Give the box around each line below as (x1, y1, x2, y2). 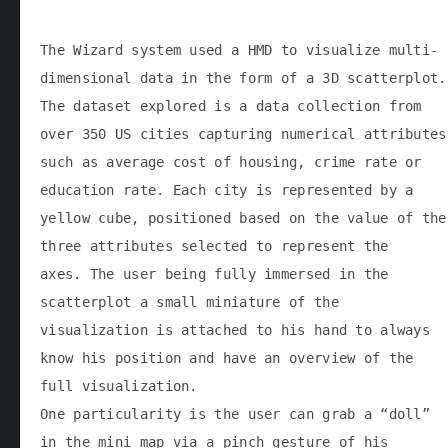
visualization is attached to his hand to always (40, 321, 431, 338)
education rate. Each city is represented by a (40, 181, 414, 198)
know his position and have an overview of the (40, 349, 414, 366)
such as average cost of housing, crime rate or (40, 153, 422, 170)
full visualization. (40, 377, 198, 394)
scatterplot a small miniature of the (40, 293, 339, 310)
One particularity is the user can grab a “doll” (40, 405, 431, 422)
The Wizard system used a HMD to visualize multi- (40, 41, 439, 58)
